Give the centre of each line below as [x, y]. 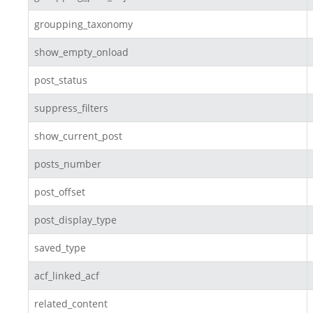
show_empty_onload [81, 52]
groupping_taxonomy [83, 24]
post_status [61, 80]
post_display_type [75, 220]
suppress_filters [71, 108]
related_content [71, 304]
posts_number [68, 164]
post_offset [60, 192]
